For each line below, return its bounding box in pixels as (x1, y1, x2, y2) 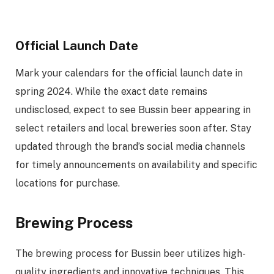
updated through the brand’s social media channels (15, 141, 245, 153)
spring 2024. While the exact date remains (15, 86, 207, 98)
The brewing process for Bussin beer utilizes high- (15, 248, 246, 260)
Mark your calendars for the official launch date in (15, 67, 243, 80)
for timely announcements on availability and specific (15, 159, 257, 171)
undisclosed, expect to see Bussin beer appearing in (15, 104, 251, 116)
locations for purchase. (15, 177, 120, 190)
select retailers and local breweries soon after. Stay (15, 122, 251, 135)
